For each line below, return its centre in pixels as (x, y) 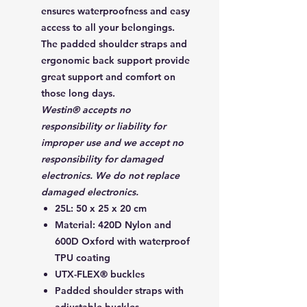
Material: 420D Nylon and (113, 224)
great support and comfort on (108, 76)
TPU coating (83, 257)
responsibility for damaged (102, 159)
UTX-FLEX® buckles (100, 274)
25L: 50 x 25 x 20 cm (101, 208)
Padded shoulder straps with (119, 290)
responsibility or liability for (103, 126)
